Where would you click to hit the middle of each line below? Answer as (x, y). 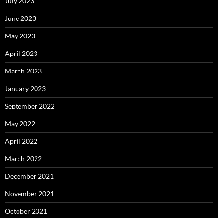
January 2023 (25, 88)
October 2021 (26, 211)
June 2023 (20, 18)
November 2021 (29, 193)
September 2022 (30, 106)
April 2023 (21, 53)
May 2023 (20, 36)
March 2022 (23, 158)
